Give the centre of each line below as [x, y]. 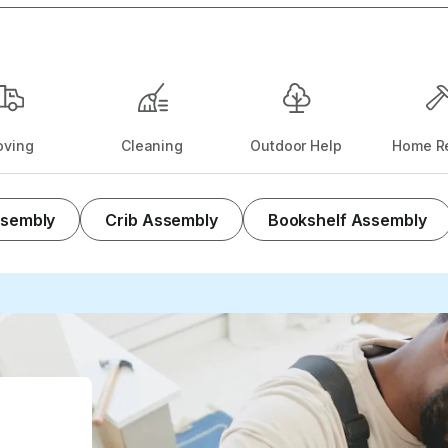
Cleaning [152, 145]
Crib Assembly [161, 219]
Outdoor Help [296, 145]
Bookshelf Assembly [347, 219]
